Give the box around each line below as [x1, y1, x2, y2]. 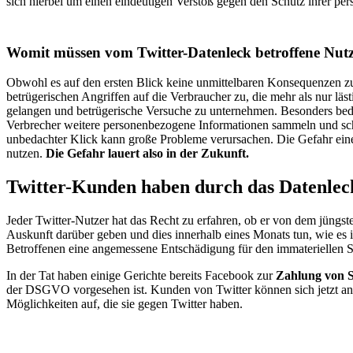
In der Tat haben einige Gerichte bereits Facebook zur [6, 269, 276, 283]
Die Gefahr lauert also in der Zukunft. [46, 147, 249, 161]
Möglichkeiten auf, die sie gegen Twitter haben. [6, 297, 243, 311]
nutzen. [6, 147, 46, 161]
